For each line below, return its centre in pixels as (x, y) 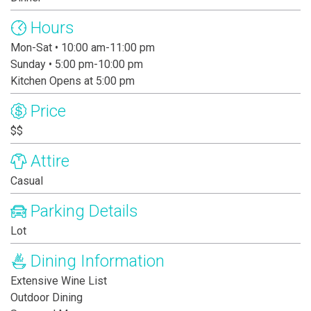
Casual (27, 181)
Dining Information (98, 261)
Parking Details (84, 211)
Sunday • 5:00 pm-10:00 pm (77, 65)
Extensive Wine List (59, 281)
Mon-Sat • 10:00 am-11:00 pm (83, 48)
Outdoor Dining (47, 298)
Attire (50, 161)
